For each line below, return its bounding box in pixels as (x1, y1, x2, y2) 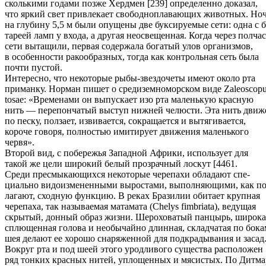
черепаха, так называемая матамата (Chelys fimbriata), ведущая (5, 201, 256, 211)
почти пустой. (5, 62, 62, 72)
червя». (5, 137, 34, 147)
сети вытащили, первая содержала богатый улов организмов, (5, 40, 253, 51)
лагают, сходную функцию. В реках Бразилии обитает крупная (5, 190, 260, 201)
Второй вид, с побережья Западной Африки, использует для (5, 147, 248, 158)
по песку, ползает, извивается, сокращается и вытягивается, (5, 115, 246, 126)
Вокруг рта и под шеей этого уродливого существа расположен (5, 243, 263, 254)
